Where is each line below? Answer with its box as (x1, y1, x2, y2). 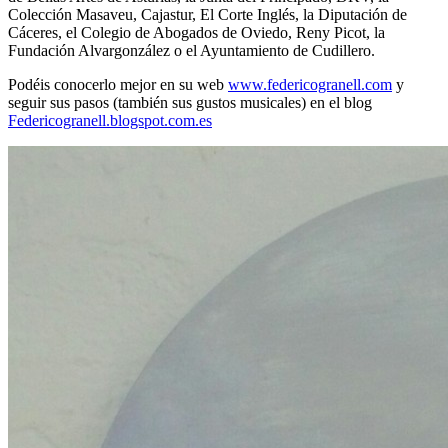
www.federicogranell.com (228, 76, 392, 94)
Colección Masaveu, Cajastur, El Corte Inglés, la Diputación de (8, 6, 407, 24)
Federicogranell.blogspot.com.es (8, 112, 212, 130)
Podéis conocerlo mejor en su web (8, 76, 228, 94)
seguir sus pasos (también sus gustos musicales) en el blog (8, 94, 372, 112)
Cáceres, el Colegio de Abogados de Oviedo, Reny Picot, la (8, 24, 385, 42)
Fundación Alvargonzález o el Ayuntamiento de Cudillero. (8, 42, 375, 60)
